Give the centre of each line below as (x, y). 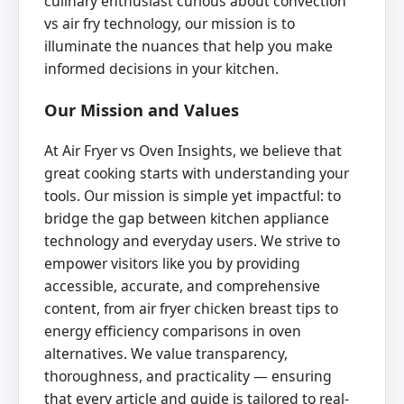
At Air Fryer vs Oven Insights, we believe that (193, 150)
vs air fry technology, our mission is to (170, 24)
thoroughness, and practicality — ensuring (188, 376)
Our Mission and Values (142, 110)
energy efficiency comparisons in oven (173, 331)
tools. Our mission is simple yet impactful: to (193, 195)
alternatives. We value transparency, (166, 353)
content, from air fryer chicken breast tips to (191, 308)
